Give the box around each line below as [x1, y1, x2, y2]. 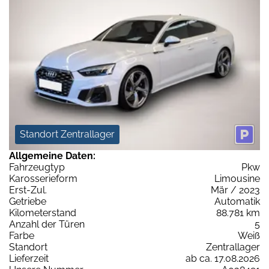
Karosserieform [9, 173, 77, 185]
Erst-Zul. [9, 184, 47, 196]
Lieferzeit [9, 253, 49, 265]
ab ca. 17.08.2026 [186, 253, 260, 265]
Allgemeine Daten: [9, 150, 95, 162]
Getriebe [9, 196, 46, 208]
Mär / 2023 [211, 184, 260, 196]
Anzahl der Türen [9, 219, 85, 231]
